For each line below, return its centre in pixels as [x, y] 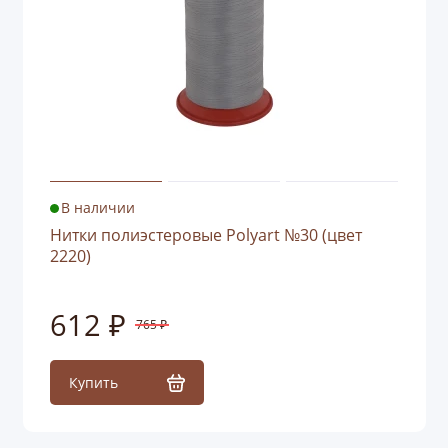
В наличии [98, 208]
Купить [93, 383]
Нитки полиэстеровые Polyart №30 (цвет [205, 235]
